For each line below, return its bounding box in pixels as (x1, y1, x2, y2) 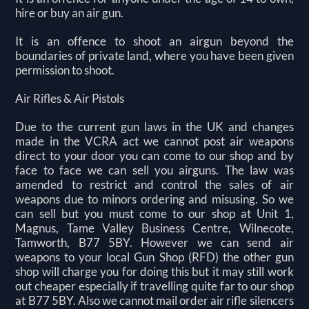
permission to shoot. (15, 63, 115, 78)
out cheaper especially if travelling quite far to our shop (15, 279, 294, 294)
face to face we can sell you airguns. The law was (15, 163, 294, 178)
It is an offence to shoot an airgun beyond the (15, 34, 294, 49)
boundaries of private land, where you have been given (15, 48, 294, 63)
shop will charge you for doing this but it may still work (15, 264, 294, 279)
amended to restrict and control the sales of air (15, 177, 294, 192)
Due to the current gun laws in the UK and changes (15, 119, 294, 134)
